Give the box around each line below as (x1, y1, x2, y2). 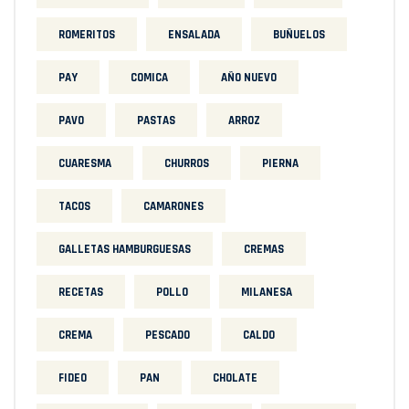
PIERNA (262, 155, 299, 171)
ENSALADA (168, 26, 220, 42)
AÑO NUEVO (221, 69, 277, 85)
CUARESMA (58, 155, 111, 171)
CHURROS (164, 155, 209, 171)
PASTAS (137, 112, 175, 128)
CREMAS (244, 241, 284, 257)
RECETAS (58, 284, 103, 299)
